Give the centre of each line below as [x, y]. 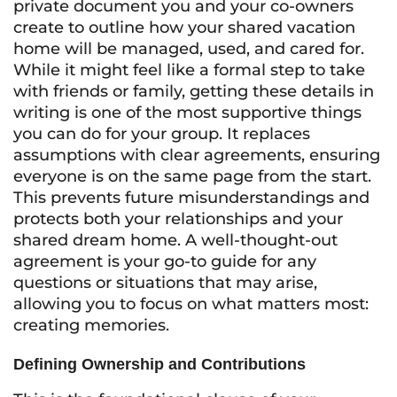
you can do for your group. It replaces [162, 134]
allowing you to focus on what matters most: [191, 304]
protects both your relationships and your [178, 219]
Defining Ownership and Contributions [160, 364]
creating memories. [91, 325]
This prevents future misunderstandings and [191, 198]
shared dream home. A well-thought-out [175, 240]
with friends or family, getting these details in [194, 91]
